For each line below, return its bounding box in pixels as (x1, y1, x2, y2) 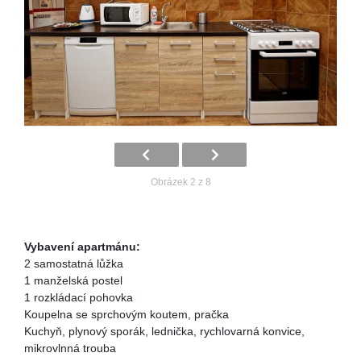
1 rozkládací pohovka (24, 290, 133, 304)
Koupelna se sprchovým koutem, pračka (24, 307, 229, 321)
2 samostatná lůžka (24, 256, 123, 270)
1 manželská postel (24, 273, 122, 287)
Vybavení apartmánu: (24, 239, 140, 253)
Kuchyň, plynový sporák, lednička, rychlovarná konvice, (24, 324, 305, 338)
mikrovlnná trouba (24, 341, 116, 355)
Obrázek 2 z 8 (150, 176, 211, 188)
